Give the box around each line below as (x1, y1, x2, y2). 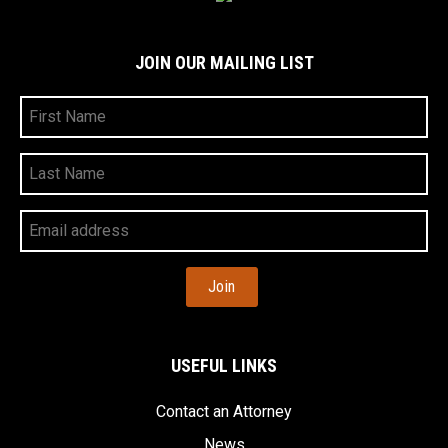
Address (19, 243, 73, 263)
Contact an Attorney (156, 401, 292, 421)
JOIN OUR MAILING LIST (134, 51, 314, 73)
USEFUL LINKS (171, 354, 277, 376)
